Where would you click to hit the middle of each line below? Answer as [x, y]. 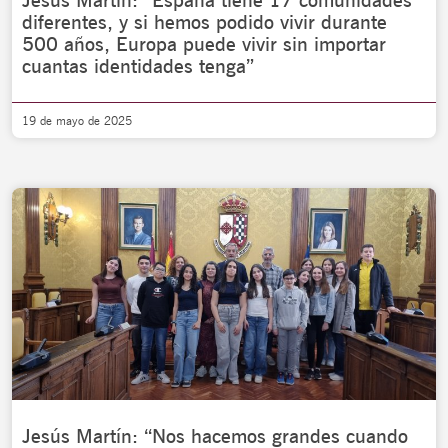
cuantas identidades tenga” [138, 66]
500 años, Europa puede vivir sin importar [204, 44]
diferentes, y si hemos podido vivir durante [204, 22]
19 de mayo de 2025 [77, 120]
